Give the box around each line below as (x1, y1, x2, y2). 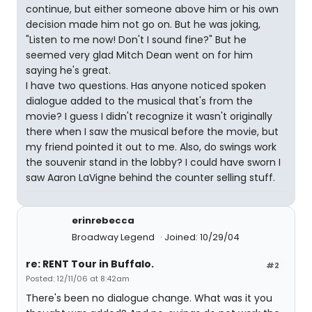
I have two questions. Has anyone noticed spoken (26, 79, 266, 93)
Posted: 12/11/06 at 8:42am (26, 273, 130, 284)
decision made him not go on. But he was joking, (26, 17, 260, 31)
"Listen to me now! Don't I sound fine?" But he (26, 33, 247, 47)
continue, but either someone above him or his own (26, 2, 279, 16)
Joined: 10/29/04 (164, 231, 240, 244)
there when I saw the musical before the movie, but (26, 125, 279, 139)
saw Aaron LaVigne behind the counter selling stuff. (26, 171, 275, 185)
